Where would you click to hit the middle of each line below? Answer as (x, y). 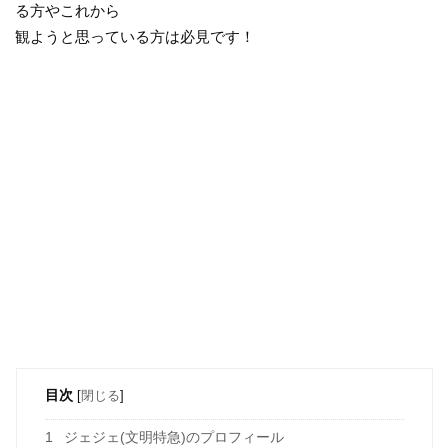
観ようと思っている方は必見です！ (135, 37)
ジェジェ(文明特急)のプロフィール (171, 436)
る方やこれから (68, 11)
